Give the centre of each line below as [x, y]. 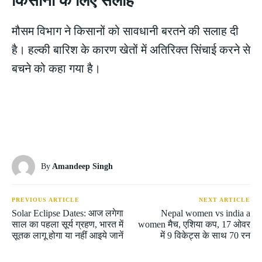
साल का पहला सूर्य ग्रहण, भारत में [68, 224]
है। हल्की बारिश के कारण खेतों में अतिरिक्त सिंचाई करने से [131, 49]
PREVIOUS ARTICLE [46, 199]
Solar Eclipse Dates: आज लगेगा [68, 213]
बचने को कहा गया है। [56, 68]
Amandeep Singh [82, 166]
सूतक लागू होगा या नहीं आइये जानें [68, 235]
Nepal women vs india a [205, 213]
